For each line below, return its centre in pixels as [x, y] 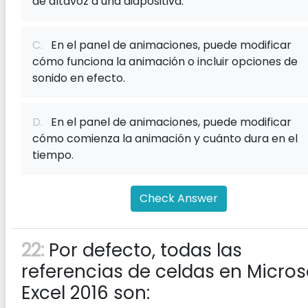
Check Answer [179, 198]
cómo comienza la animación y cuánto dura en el [165, 139]
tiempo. [53, 155]
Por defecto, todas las [143, 250]
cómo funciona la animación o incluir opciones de [165, 62]
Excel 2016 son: [86, 293]
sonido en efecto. [79, 78]
